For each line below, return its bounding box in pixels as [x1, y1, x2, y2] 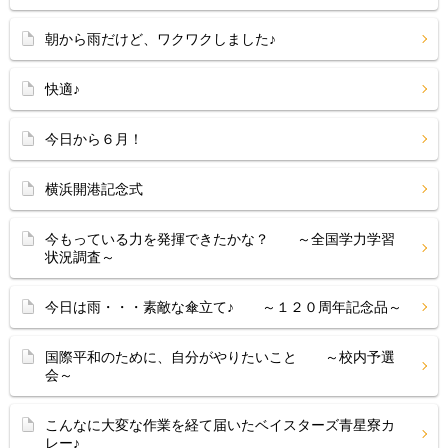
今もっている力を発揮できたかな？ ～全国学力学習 [45, 231, 395, 247]
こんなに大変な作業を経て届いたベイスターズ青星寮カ [45, 417, 395, 433]
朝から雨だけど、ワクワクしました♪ [45, 31, 276, 47]
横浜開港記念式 [45, 181, 143, 197]
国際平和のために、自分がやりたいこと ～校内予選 [45, 349, 395, 365]
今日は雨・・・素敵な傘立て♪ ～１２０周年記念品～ [45, 299, 402, 315]
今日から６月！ [45, 131, 143, 147]
